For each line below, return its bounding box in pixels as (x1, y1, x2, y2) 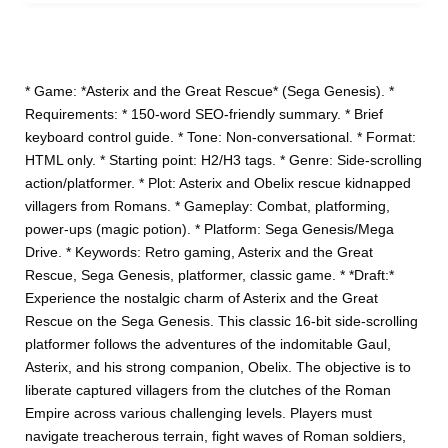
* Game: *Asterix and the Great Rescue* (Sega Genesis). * (25, 83, 395, 100)
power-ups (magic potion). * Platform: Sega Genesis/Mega (25, 221, 395, 238)
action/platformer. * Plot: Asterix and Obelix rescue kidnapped (25, 175, 412, 192)
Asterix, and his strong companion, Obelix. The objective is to (25, 359, 412, 376)
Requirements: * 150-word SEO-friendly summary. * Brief (25, 106, 384, 123)
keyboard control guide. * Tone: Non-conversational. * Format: (25, 129, 417, 146)
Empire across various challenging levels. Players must (25, 405, 373, 422)
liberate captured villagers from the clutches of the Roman (25, 382, 392, 399)
